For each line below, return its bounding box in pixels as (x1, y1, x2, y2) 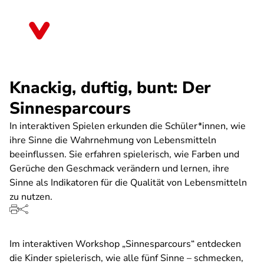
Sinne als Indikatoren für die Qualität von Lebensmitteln (9, 176, 247, 189)
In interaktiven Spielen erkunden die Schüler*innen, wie (9, 120, 246, 133)
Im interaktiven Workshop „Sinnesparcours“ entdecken (9, 237, 241, 250)
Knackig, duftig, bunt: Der (9, 77, 211, 99)
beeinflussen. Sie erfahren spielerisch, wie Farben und (9, 148, 239, 161)
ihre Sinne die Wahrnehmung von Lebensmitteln (9, 134, 216, 147)
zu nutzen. (9, 190, 52, 203)
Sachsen (61, 28, 96, 41)
